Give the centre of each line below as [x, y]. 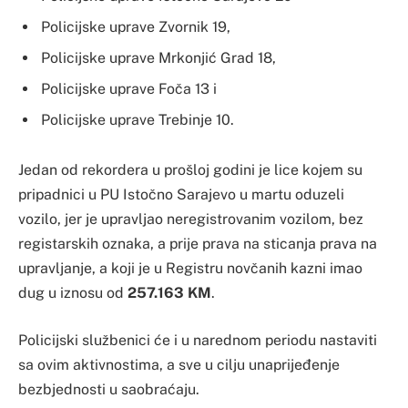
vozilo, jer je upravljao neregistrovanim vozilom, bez [191, 219]
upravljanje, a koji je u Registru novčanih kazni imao [190, 269]
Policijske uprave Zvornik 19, [136, 26]
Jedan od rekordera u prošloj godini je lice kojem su [190, 170]
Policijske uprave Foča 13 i [129, 88]
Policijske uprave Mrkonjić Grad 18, [158, 57]
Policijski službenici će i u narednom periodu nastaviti [198, 341]
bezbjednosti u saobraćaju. [109, 390]
